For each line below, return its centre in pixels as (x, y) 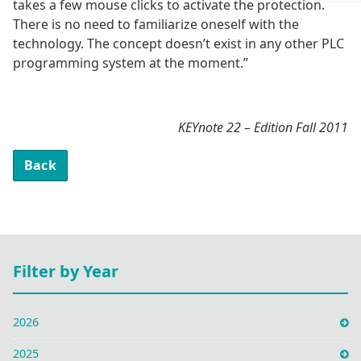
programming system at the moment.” (131, 63)
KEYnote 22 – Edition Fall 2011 (263, 128)
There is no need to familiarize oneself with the (156, 25)
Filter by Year (66, 272)
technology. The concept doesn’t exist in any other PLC (178, 44)
